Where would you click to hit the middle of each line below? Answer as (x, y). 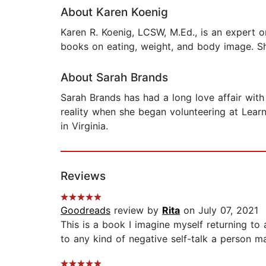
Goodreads (85, 210)
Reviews (83, 176)
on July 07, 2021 (219, 210)
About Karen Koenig (114, 12)
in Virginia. (84, 126)
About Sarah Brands (114, 78)
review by (136, 210)
